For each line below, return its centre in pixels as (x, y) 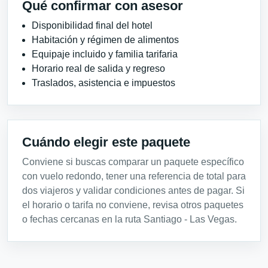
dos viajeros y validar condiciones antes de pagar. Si (133, 191)
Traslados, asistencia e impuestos (103, 83)
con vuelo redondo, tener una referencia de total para (134, 176)
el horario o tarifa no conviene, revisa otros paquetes (133, 205)
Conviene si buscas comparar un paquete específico (133, 162)
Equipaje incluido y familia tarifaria (105, 54)
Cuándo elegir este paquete (106, 142)
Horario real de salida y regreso (98, 69)
